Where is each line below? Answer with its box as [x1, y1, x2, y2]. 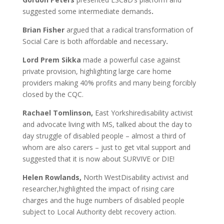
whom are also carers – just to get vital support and [22, 142, 190, 152]
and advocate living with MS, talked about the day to [22, 119, 192, 129]
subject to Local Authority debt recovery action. [22, 207, 182, 216]
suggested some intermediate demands [22, 6, 151, 16]
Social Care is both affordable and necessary [22, 36, 166, 46]
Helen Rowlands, [22, 172, 83, 182]
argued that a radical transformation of [66, 25, 193, 34]
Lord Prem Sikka [22, 55, 81, 64]
